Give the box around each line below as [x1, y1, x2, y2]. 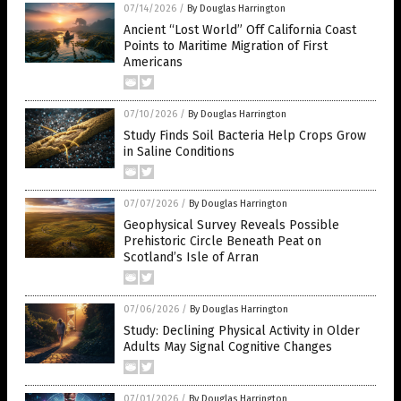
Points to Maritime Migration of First [124, 38, 328, 55]
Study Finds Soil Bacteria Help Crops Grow [124, 128, 366, 144]
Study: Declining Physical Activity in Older [124, 323, 360, 339]
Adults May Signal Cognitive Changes [124, 339, 332, 355]
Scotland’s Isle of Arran [124, 250, 259, 266]
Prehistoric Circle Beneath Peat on [124, 234, 321, 250]
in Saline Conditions [124, 144, 235, 160]
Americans [124, 55, 183, 71]
